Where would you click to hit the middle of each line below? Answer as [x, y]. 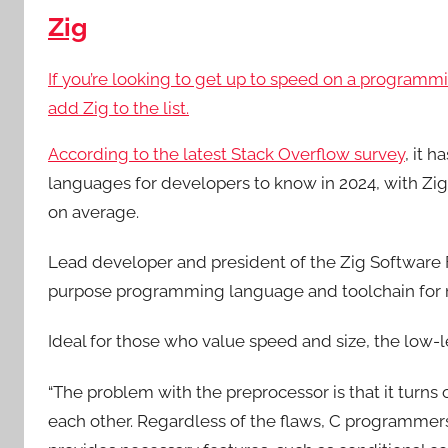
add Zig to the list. [118, 107]
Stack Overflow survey [318, 153]
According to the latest [139, 153]
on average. [93, 211]
